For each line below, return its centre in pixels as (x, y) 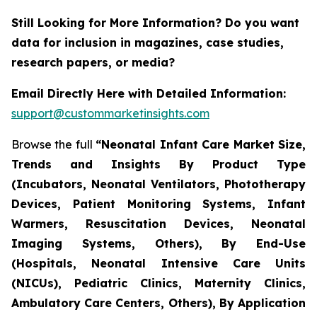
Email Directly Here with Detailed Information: (149, 93)
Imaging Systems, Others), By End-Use (158, 243)
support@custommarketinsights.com (110, 113)
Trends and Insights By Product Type (158, 164)
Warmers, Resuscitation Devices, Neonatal (158, 223)
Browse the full (54, 144)
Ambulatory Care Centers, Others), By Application (158, 302)
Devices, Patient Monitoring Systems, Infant (158, 203)
